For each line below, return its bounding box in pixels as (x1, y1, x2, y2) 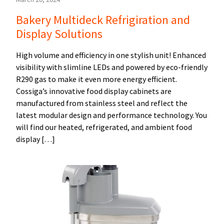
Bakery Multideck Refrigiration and (16, 12, 190, 28)
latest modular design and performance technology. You (16, 110, 207, 120)
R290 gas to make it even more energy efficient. (16, 74, 177, 84)
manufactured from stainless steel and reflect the (16, 98, 187, 108)
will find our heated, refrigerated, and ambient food (16, 122, 192, 132)
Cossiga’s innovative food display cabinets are (16, 86, 171, 96)
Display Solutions (16, 26, 102, 42)
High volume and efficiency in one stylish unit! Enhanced (16, 50, 206, 60)
